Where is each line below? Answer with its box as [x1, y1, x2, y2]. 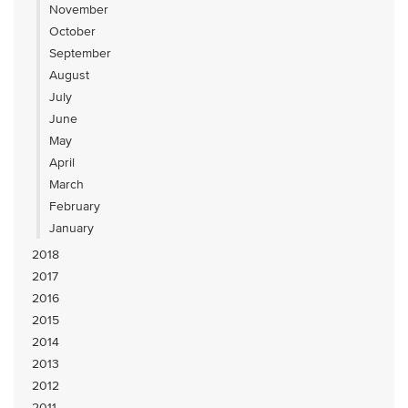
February [49, 199, 100, 214]
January [49, 220, 94, 236]
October [49, 24, 96, 39]
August [49, 67, 89, 83]
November [49, 2, 108, 17]
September [49, 46, 111, 61]
